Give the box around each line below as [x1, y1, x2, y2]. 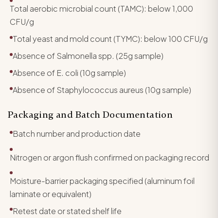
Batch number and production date [13, 128, 141, 139]
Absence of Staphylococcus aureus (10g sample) [13, 85, 191, 95]
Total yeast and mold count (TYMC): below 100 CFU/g [13, 34, 208, 44]
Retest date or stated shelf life [13, 205, 122, 216]
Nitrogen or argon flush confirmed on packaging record [10, 152, 209, 163]
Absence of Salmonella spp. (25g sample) [13, 51, 163, 61]
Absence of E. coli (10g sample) [13, 68, 126, 78]
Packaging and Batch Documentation [8, 109, 173, 121]
